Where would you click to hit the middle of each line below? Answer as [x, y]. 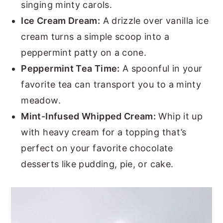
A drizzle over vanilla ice [154, 21]
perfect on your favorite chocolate [97, 148]
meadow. [41, 101]
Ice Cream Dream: [61, 21]
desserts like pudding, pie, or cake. [97, 164]
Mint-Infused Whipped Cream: [89, 116]
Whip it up [179, 116]
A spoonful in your [161, 69]
